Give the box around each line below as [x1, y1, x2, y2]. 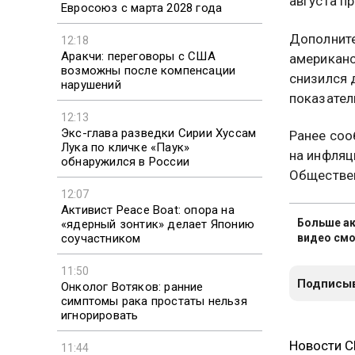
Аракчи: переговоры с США [61, 48, 216, 63]
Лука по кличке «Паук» [61, 139, 190, 155]
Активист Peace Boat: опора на [61, 202, 235, 217]
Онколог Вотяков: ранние [61, 279, 204, 294]
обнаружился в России [61, 154, 189, 169]
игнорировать [61, 307, 139, 323]
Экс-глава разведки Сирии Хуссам [61, 125, 257, 140]
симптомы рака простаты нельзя [61, 293, 247, 308]
